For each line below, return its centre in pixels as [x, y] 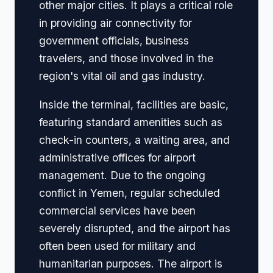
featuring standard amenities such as [131, 122]
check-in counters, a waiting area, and [134, 140]
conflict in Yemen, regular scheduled [129, 193]
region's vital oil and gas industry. [122, 76]
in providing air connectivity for [115, 23]
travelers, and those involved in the [126, 58]
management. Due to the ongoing [122, 175]
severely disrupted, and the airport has [135, 228]
